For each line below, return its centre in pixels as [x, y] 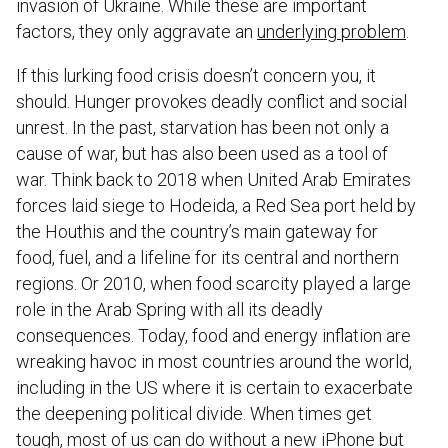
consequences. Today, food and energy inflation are [213, 335]
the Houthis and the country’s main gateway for [197, 231]
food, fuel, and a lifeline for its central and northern [207, 257]
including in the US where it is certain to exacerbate [214, 387]
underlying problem [331, 31]
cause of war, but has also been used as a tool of [202, 153]
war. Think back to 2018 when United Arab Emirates [213, 179]
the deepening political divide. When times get [194, 413]
